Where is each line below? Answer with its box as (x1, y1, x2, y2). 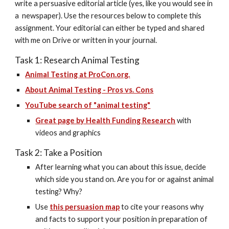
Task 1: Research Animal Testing (15, 55, 140, 65)
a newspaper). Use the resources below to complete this (15, 11, 202, 20)
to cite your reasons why (120, 202, 204, 211)
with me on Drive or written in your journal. (15, 36, 157, 44)
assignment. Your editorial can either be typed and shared (15, 24, 205, 32)
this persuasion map (50, 202, 120, 211)
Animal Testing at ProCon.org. (25, 70, 130, 79)
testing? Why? (35, 187, 83, 196)
